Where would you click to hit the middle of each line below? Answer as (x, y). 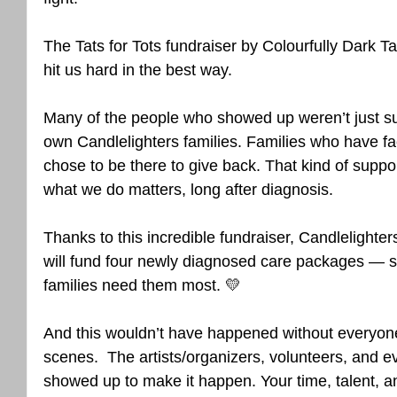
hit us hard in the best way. (138, 70)
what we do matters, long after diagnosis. (188, 190)
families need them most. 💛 (142, 285)
